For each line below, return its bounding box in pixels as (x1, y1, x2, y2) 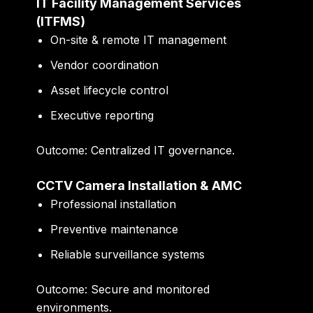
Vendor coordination (50, 57, 159, 72)
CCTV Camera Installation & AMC (36, 178, 242, 194)
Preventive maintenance (50, 222, 179, 237)
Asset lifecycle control (50, 82, 169, 97)
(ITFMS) (36, 13, 86, 29)
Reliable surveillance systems (50, 247, 205, 262)
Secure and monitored (87, 282, 210, 297)
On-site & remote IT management (50, 32, 227, 47)
